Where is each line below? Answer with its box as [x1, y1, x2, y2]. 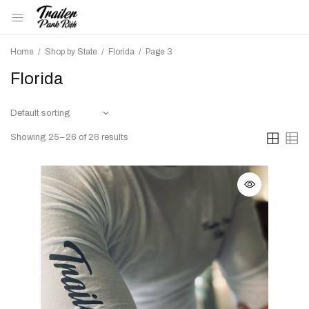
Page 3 [146, 46, 172, 57]
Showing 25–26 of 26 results [10, 132, 128, 142]
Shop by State [45, 46, 97, 57]
